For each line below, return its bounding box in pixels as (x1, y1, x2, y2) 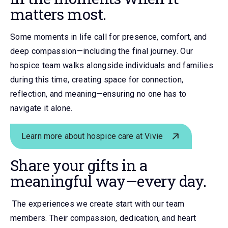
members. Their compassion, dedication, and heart (10, 213, 196, 223)
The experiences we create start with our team (12, 198, 185, 209)
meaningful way (10, 170, 126, 191)
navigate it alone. (10, 103, 73, 113)
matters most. (10, 4, 109, 24)
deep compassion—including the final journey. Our (10, 46, 193, 56)
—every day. (125, 170, 207, 191)
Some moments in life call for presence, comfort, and (10, 32, 207, 42)
